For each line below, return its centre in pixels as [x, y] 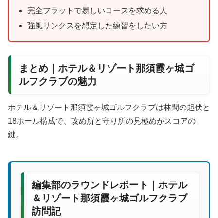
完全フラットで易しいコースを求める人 [98, 10]
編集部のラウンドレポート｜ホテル [109, 185]
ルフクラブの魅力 [58, 81]
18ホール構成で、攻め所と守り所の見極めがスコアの [102, 121]
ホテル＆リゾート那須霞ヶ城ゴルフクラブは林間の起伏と [109, 107]
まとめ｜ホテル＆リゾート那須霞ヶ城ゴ [107, 68]
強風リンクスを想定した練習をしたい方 [98, 25]
